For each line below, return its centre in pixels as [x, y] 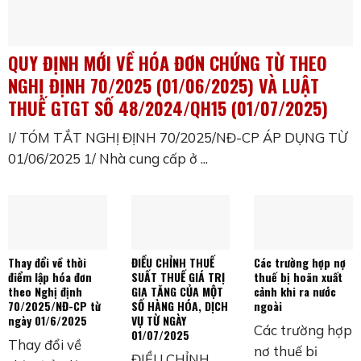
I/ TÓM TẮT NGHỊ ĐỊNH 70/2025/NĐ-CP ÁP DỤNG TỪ [178, 137]
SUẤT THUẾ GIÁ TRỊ [178, 276]
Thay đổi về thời [47, 262]
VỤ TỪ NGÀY [158, 320]
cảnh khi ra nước [295, 291]
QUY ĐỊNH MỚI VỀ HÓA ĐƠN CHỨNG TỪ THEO [168, 62]
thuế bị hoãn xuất [299, 276]
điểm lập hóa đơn [50, 276]
